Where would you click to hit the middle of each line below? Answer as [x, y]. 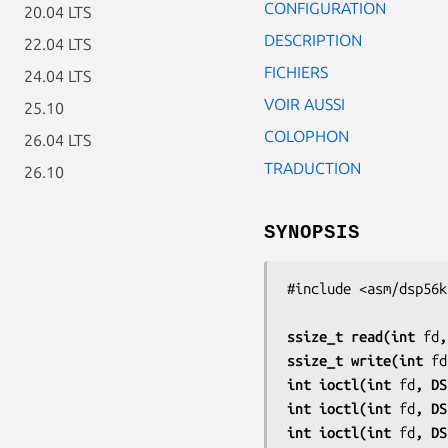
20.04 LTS [57, 12]
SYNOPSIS [312, 232]
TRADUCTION [312, 167]
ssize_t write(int [359, 360]
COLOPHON [306, 135]
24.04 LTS [57, 76]
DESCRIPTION [313, 39]
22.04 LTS [57, 44]
